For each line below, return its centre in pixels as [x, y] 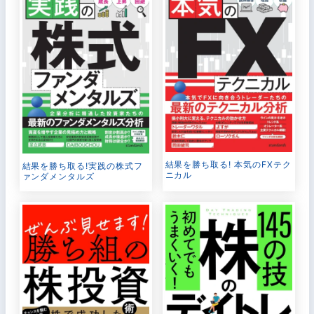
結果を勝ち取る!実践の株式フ [82, 165]
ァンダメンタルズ [59, 176]
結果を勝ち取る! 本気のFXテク [228, 165]
